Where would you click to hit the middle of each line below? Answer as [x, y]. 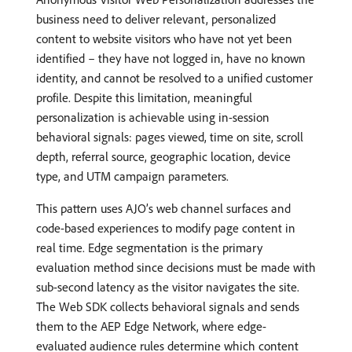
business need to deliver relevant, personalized [156, 19]
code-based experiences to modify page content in [166, 228]
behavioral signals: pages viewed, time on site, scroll [170, 137]
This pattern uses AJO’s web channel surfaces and [163, 208]
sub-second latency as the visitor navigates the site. [168, 287]
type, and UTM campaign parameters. [132, 176]
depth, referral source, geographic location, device [163, 156]
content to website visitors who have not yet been [164, 38]
